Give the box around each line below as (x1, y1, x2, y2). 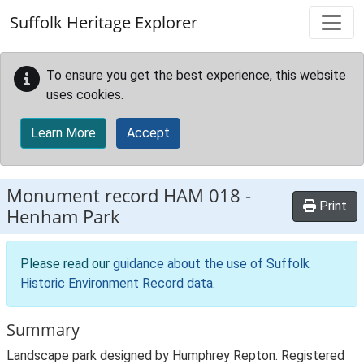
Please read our (20, 256, 113, 271)
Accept (127, 125, 170, 141)
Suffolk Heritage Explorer (10, 11, 197, 33)
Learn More (31, 125, 96, 141)
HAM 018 (163, 183, 240, 208)
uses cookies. (46, 87, 123, 102)
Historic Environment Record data (20, 275, 213, 291)
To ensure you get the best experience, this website (46, 67, 346, 83)
